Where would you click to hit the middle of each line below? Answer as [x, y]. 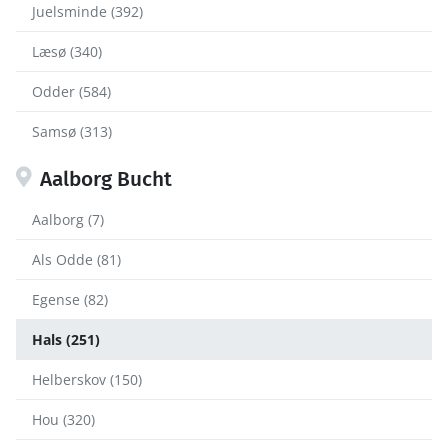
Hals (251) [66, 340]
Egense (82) [70, 300]
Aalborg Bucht [106, 179]
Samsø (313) [72, 132]
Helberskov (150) [87, 380]
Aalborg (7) [68, 220]
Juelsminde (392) [87, 12]
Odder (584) [71, 92]
